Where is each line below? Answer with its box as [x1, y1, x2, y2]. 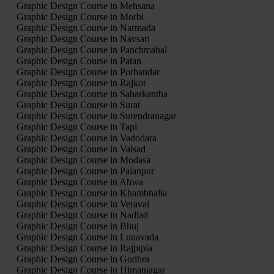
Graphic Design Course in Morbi [16, 11, 144, 22]
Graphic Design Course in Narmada [16, 22, 155, 33]
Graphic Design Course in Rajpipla [16, 242, 152, 253]
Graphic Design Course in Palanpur [16, 165, 154, 176]
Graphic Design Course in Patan [16, 55, 141, 66]
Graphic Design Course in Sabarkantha [16, 88, 168, 99]
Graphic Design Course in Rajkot [16, 77, 146, 88]
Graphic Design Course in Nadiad [16, 209, 148, 220]
